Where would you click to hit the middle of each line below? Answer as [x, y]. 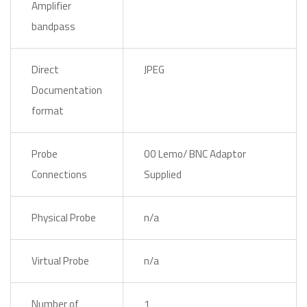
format [48, 111]
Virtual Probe [60, 261]
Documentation [67, 90]
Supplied [163, 174]
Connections [59, 174]
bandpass [53, 26]
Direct [45, 70]
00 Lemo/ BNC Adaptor [195, 154]
